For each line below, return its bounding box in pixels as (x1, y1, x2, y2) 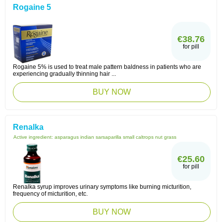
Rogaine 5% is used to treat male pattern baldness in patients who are (13, 63, 201, 70)
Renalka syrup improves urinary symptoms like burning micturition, (13, 183, 191, 190)
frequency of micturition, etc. (13, 190, 88, 197)
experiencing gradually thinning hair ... (13, 70, 116, 77)
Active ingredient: (13, 134, 55, 140)
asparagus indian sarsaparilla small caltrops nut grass (55, 134, 176, 140)
